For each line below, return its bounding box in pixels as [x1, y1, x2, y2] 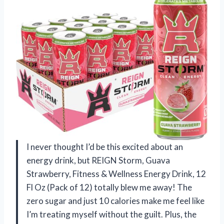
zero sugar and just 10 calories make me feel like [26, 195, 204, 206]
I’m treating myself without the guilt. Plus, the [26, 209, 196, 220]
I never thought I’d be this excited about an [26, 141, 183, 152]
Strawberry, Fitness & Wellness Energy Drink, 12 [26, 168, 206, 179]
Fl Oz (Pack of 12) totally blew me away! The [26, 182, 192, 193]
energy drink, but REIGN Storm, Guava [26, 155, 170, 166]
